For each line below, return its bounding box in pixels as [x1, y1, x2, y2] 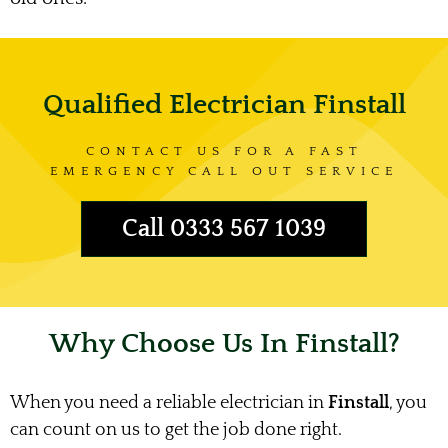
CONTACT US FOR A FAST [85, 143, 363, 158]
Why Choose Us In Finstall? [48, 327, 400, 359]
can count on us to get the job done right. [10, 419, 346, 440]
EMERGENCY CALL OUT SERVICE [50, 163, 398, 178]
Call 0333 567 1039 [122, 215, 326, 242]
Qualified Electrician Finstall [42, 88, 406, 120]
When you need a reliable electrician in [10, 392, 328, 413]
